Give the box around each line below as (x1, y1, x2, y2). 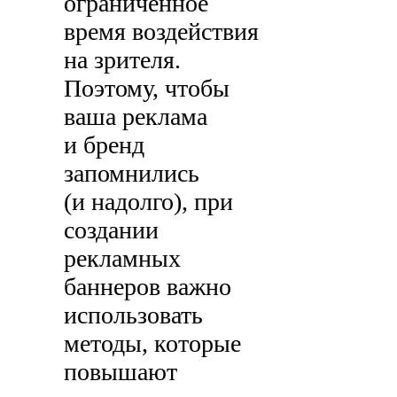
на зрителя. (64, 46, 182, 74)
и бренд (64, 131, 145, 160)
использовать (64, 301, 204, 330)
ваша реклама (64, 103, 208, 131)
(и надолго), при (64, 188, 234, 216)
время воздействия (64, 18, 260, 46)
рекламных (64, 245, 182, 273)
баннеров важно (64, 273, 232, 301)
